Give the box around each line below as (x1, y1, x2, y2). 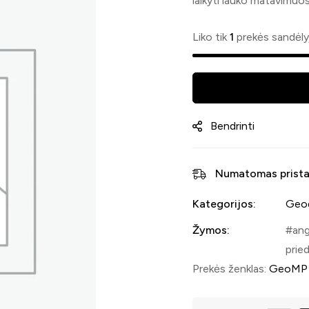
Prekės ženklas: (192, 261, 269, 275)
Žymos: (192, 223, 230, 237)
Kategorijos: (192, 197, 256, 210)
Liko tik (192, 30, 230, 43)
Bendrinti (210, 119, 255, 132)
